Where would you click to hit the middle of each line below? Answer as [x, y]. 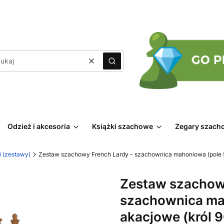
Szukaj [122, 65]
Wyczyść [106, 65]
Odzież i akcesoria [39, 126]
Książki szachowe [122, 126]
